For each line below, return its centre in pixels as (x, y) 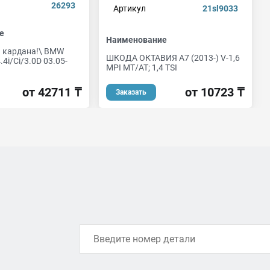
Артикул (129, 9)
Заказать (131, 92)
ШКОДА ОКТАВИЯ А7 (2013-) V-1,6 (173, 58)
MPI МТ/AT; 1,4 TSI (142, 67)
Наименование (137, 39)
